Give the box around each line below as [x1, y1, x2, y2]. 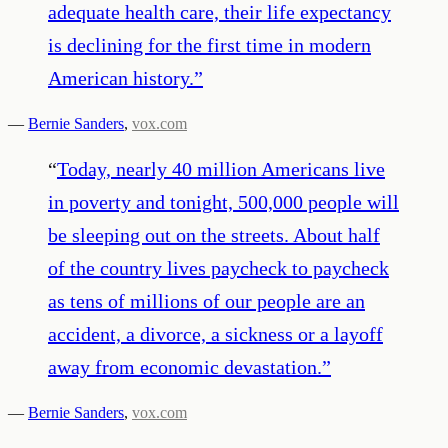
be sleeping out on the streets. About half [48, 223, 380, 246]
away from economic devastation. [48, 355, 322, 378]
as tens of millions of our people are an [48, 289, 365, 312]
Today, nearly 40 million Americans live [57, 157, 385, 180]
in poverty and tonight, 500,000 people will [48, 190, 399, 213]
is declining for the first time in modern [48, 33, 371, 56]
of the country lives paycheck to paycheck [48, 256, 389, 279]
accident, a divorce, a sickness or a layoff [48, 322, 383, 345]
